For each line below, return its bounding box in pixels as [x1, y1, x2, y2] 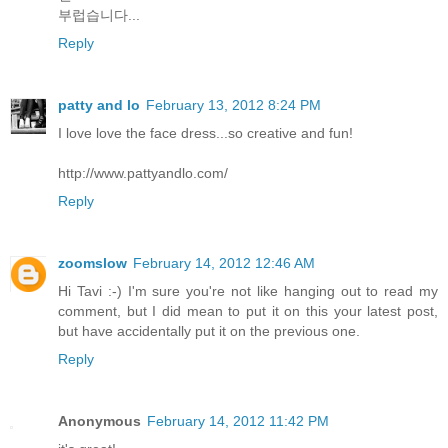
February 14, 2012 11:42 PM [147, 412, 329, 429]
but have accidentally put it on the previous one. [58, 322, 360, 339]
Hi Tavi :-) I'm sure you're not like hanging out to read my [58, 282, 438, 299]
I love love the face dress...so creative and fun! [58, 124, 353, 141]
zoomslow [58, 254, 127, 271]
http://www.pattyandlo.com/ [58, 164, 228, 181]
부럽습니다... [58, 6, 140, 23]
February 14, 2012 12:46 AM [133, 254, 315, 271]
